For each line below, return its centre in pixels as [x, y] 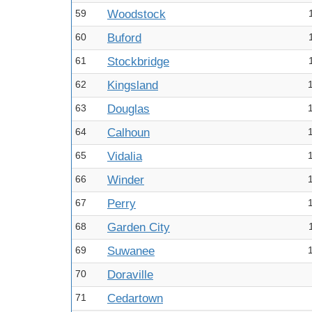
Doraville [130, 275]
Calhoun [128, 133]
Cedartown [135, 298]
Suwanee [131, 251]
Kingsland [133, 85]
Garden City [139, 227]
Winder [126, 180]
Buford [124, 38]
